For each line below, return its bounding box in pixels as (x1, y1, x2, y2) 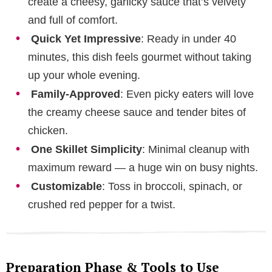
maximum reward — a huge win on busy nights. (28, 161, 258, 174)
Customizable (31, 180, 102, 193)
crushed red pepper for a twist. (28, 199, 175, 211)
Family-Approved (31, 88, 120, 101)
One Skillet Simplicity (31, 143, 142, 156)
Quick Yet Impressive (31, 33, 141, 46)
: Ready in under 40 (141, 33, 236, 46)
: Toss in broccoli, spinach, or (102, 180, 242, 193)
